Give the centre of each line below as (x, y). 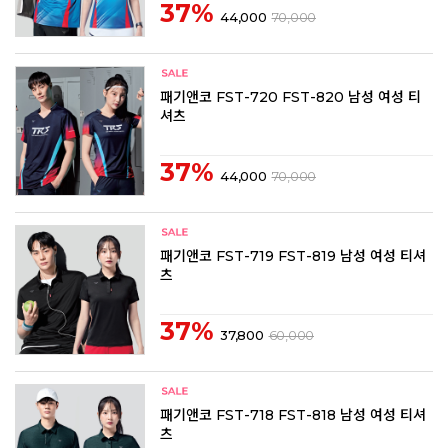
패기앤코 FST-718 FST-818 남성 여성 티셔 (293, 414)
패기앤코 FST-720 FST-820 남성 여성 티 (290, 96)
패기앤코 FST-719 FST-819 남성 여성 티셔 (293, 255)
